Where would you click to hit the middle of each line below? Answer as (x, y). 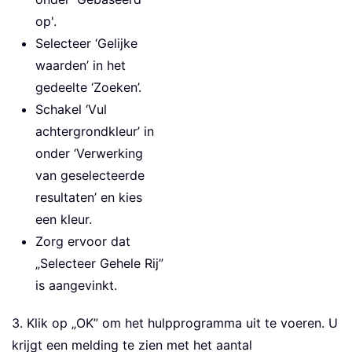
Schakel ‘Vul (71, 110)
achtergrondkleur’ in (95, 132)
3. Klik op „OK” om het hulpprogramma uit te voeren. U (175, 323)
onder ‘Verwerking (89, 154)
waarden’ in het (81, 66)
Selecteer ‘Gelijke (86, 44)
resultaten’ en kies (89, 198)
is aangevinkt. (76, 286)
